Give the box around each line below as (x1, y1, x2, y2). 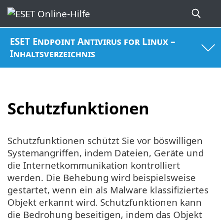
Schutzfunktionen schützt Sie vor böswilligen (7, 134, 203, 147)
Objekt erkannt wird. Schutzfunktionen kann (7, 196, 202, 209)
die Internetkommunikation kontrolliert (7, 159, 180, 172)
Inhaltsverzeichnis (10, 47, 96, 60)
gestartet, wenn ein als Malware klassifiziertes (7, 184, 209, 196)
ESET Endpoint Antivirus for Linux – (10, 35, 176, 48)
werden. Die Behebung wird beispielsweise (7, 171, 196, 184)
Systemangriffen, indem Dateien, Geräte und (7, 147, 204, 159)
